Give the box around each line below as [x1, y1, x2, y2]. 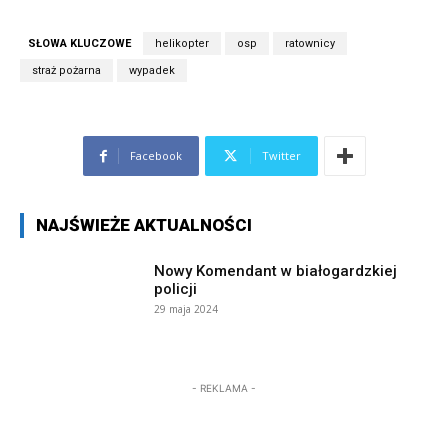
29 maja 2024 [154, 302, 219, 317]
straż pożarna [32, 64, 101, 78]
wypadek [129, 64, 175, 78]
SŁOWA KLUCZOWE [28, 37, 131, 51]
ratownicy [285, 37, 335, 51]
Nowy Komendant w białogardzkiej [154, 262, 398, 281]
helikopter [155, 37, 209, 51]
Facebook [129, 148, 182, 164]
